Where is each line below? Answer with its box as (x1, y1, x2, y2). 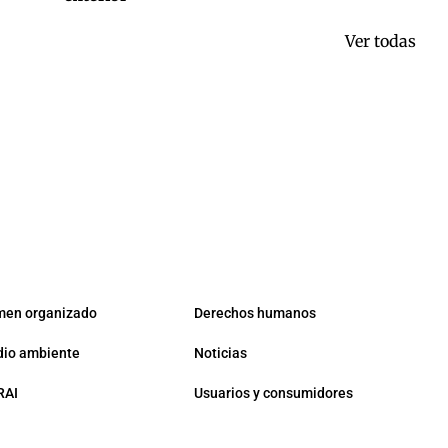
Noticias (194, 345, 247, 362)
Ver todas (345, 31, 416, 52)
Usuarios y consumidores (194, 385, 353, 402)
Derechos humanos (194, 305, 316, 322)
